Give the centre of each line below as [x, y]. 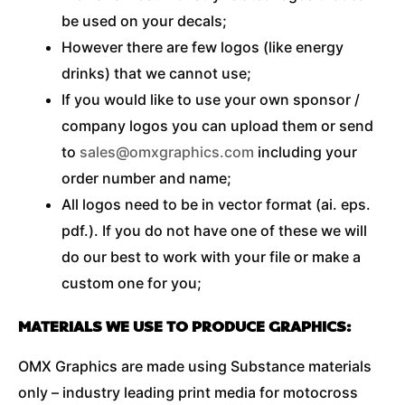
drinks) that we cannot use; [156, 73]
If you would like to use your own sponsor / [211, 99]
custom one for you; [132, 283]
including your [306, 151]
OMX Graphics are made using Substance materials [195, 366]
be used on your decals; [144, 20]
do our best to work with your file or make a [211, 256]
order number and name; [146, 178]
